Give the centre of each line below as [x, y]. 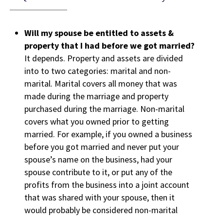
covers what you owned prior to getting [97, 121]
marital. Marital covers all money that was [101, 83]
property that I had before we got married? [109, 45]
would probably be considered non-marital [101, 210]
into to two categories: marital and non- [98, 71]
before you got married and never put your [102, 147]
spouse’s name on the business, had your [98, 159]
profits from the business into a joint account [107, 185]
